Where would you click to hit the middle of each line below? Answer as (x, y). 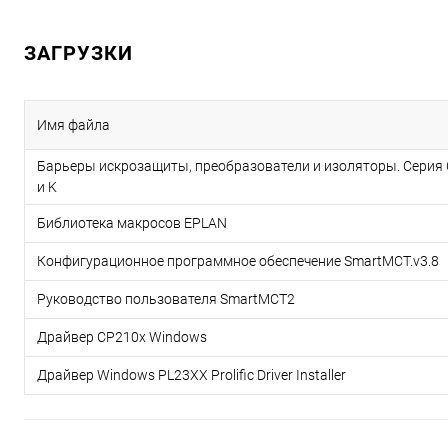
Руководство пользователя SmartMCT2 (166, 298)
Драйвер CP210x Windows (122, 336)
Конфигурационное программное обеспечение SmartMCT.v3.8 (238, 260)
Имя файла (73, 124)
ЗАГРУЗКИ (78, 52)
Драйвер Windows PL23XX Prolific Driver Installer (191, 374)
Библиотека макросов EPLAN (132, 222)
